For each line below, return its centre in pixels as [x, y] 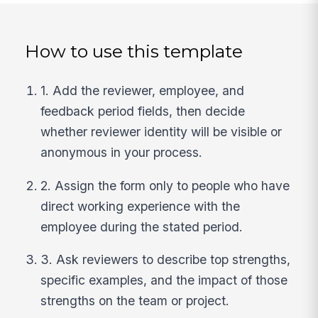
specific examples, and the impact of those [164, 280]
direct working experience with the [141, 206]
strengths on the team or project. [135, 301]
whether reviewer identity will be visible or [161, 132]
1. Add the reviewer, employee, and [143, 91]
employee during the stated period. [142, 226]
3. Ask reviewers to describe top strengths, [166, 260]
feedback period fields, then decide [143, 111]
